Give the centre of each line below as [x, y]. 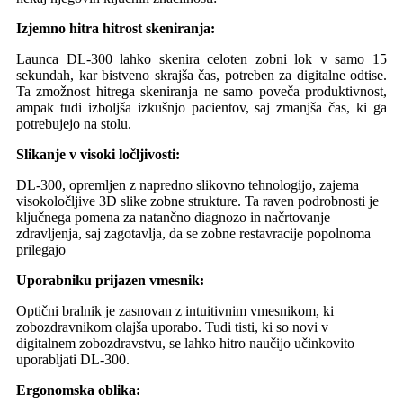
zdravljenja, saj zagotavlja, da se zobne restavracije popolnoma [193, 234]
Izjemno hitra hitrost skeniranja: [116, 29]
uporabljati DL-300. [73, 360]
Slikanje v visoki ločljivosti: [98, 155]
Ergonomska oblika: [78, 390]
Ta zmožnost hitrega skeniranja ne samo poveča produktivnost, [201, 92]
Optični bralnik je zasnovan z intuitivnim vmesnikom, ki [175, 311]
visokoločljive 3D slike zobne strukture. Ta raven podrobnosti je [197, 201]
